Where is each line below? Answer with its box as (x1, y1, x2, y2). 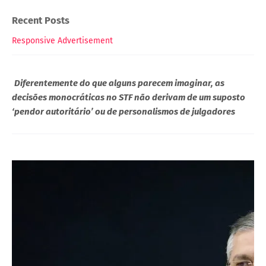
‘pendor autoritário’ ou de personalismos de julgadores (12, 106, 235, 117)
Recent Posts (12, 14, 69, 26)
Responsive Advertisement (12, 35, 113, 46)
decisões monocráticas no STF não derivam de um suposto (12, 91, 245, 103)
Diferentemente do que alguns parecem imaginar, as (14, 77, 224, 88)
